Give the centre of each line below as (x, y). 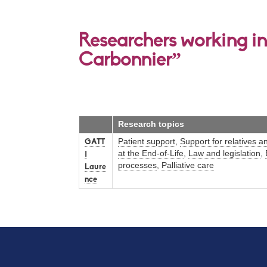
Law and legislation (224, 153)
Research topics (151, 124)
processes (137, 165)
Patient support (147, 141)
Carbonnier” (130, 60)
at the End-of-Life (151, 153)
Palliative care (188, 165)
